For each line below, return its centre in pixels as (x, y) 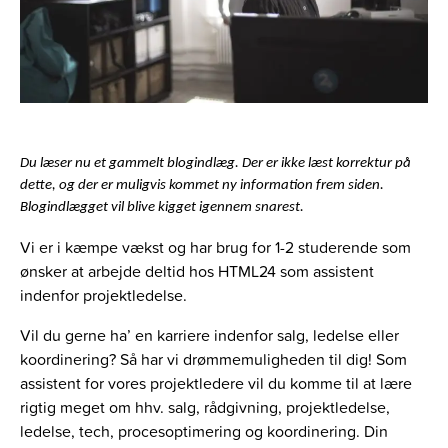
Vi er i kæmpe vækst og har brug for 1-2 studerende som (215, 247)
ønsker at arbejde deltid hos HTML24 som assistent (197, 271)
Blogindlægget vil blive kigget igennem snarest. (162, 208)
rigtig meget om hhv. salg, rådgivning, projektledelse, (205, 407)
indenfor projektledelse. (103, 295)
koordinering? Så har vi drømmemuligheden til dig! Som (213, 359)
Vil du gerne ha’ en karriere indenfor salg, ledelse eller (209, 335)
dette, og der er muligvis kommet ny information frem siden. (202, 186)
